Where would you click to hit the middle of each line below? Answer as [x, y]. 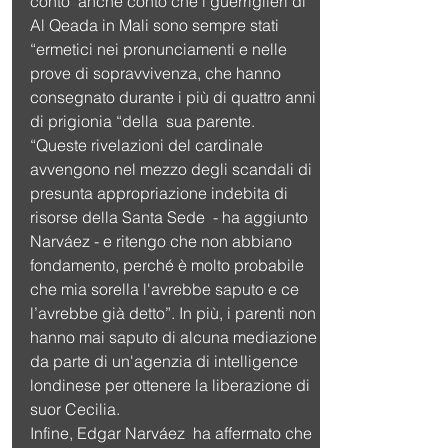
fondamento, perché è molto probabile [169, 264]
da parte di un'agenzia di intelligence [166, 360]
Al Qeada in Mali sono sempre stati [156, 24]
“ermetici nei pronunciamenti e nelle [160, 48]
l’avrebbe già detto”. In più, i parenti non [175, 312]
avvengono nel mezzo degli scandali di [173, 168]
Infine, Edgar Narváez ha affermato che [173, 432]
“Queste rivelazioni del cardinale [148, 144]
